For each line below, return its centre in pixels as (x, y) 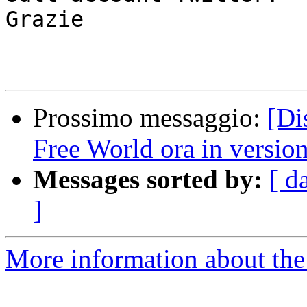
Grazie (45, 20)
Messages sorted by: (148, 180)
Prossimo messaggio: (150, 118)
